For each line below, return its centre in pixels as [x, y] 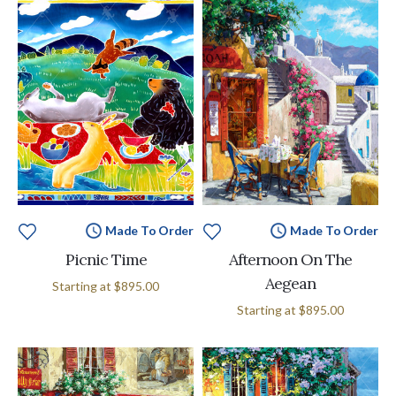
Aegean [290, 284]
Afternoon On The [290, 260]
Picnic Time [106, 260]
